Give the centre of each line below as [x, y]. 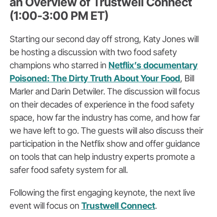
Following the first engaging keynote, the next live [102, 193]
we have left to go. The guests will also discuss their [107, 131]
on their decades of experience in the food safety [102, 105]
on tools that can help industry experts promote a [102, 157]
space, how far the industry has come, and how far [105, 118]
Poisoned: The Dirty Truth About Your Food [95, 78]
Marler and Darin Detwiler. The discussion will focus [105, 92]
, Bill [187, 78]
